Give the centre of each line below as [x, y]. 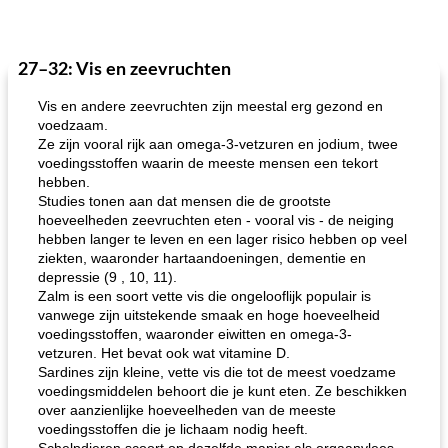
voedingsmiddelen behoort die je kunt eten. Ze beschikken [222, 391]
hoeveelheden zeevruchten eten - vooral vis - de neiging [216, 220]
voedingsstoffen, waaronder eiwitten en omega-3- [195, 334]
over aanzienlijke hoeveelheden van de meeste [187, 410]
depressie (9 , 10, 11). [107, 277]
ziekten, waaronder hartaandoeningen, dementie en [202, 258]
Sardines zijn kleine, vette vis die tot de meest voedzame [217, 372]
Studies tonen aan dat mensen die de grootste [184, 201]
